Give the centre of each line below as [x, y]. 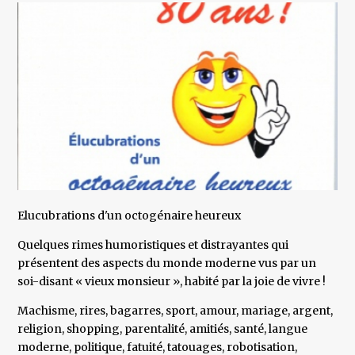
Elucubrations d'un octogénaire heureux [130, 216]
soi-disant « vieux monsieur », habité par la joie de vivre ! [172, 282]
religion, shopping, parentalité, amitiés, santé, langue [163, 329]
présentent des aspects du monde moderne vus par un [167, 263]
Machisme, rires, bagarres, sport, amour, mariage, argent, [176, 311]
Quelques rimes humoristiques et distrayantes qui [153, 245]
